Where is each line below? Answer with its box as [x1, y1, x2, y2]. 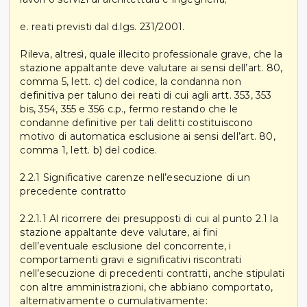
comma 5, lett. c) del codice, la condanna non [20, 75, 241, 88]
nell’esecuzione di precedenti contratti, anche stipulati [20, 267, 285, 280]
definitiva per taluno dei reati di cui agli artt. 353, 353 [20, 88, 272, 101]
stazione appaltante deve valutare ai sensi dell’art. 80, [20, 61, 283, 74]
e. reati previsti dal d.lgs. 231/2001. [20, 20, 185, 33]
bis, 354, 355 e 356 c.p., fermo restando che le [20, 102, 238, 115]
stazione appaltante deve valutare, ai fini [20, 225, 218, 238]
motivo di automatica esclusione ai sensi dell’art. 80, [20, 130, 275, 143]
